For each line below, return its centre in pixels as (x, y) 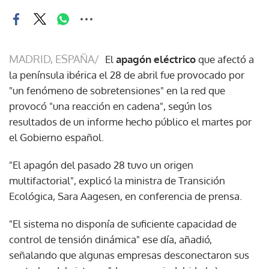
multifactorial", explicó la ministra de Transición (117, 180)
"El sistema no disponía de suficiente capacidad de (123, 223)
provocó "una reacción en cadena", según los (110, 106)
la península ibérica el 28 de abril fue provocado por (127, 74)
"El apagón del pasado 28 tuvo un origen (101, 165)
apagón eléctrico (156, 59)
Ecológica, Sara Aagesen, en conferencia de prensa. (125, 196)
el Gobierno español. (56, 137)
